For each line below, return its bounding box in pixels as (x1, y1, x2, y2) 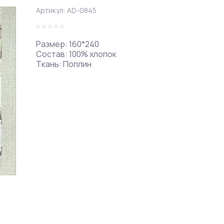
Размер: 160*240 (36, 38, 99, 49)
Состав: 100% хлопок (36, 48, 116, 59)
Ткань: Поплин (36, 58, 91, 69)
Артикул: (36, 5, 65, 15)
